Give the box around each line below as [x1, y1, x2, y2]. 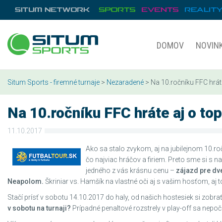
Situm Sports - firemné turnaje [7, 78, 100, 86]
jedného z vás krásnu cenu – [86, 166, 176, 174]
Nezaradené [107, 78, 144, 86]
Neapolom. [7, 177, 44, 185]
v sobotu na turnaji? [7, 204, 71, 212]
